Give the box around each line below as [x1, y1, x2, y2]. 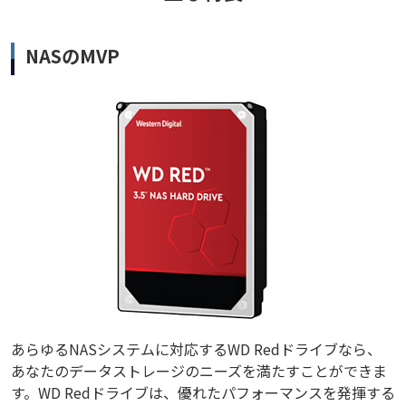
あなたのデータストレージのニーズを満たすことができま [11, 360, 387, 382]
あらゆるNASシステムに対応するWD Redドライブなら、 [11, 338, 382, 361]
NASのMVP [25, 43, 120, 70]
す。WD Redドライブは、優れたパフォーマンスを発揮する [11, 382, 395, 404]
